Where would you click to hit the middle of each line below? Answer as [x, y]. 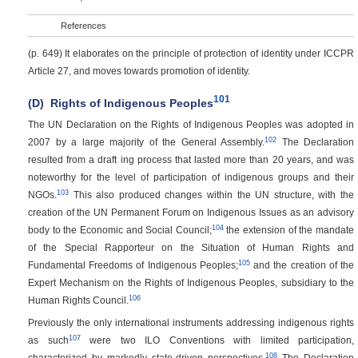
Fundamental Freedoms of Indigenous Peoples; [133, 265]
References [84, 25]
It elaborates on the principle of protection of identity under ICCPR [210, 54]
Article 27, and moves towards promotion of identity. [139, 71]
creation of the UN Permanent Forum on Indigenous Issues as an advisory [191, 213]
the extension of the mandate [289, 230]
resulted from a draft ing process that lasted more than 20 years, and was [191, 160]
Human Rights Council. [78, 300]
